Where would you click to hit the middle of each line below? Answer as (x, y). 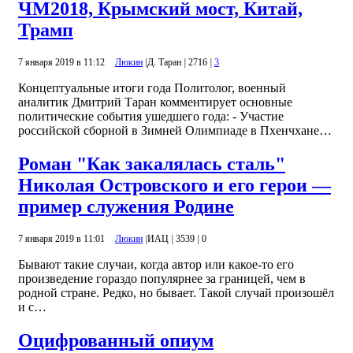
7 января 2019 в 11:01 (63, 238)
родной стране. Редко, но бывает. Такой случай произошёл (176, 292)
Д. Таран (164, 62)
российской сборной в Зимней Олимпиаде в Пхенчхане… (175, 130)
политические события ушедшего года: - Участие (151, 116)
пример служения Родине (126, 206)
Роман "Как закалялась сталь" (152, 163)
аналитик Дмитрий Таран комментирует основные (155, 102)
